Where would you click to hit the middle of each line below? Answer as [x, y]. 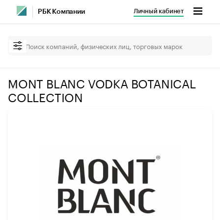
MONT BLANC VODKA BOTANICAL [102, 82]
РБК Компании [61, 12]
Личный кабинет [158, 11]
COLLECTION [46, 96]
